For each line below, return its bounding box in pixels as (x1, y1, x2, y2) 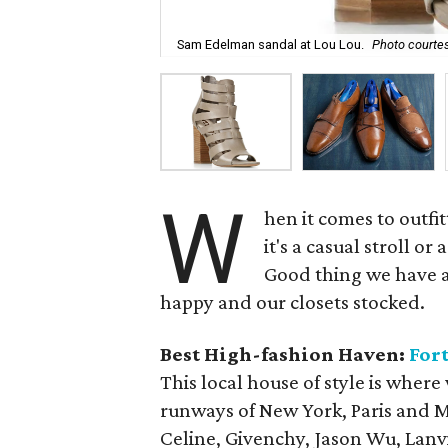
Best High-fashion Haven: (160, 342, 409, 366)
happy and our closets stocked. (160, 290, 425, 314)
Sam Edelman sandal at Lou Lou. (177, 37, 364, 53)
